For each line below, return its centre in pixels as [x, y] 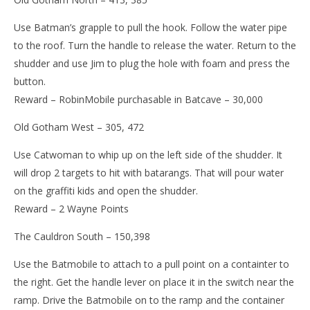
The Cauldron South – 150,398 [82, 237]
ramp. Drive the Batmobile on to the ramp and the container [149, 300]
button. [30, 82]
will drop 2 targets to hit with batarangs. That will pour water [149, 173]
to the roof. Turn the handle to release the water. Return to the [155, 46]
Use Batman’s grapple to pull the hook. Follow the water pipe [151, 28]
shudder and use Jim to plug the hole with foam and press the [152, 64]
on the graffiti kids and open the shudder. [106, 191]
